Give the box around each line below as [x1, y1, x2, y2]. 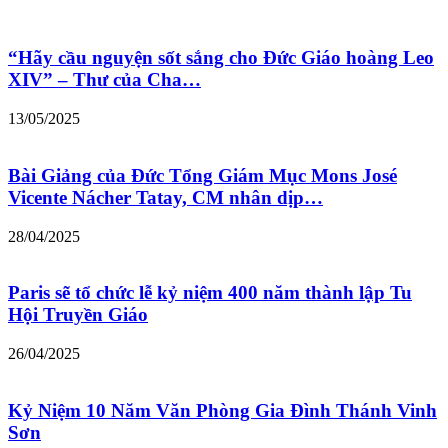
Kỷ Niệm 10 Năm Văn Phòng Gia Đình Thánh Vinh [8, 399, 437, 421]
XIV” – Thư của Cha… [8, 69, 201, 91]
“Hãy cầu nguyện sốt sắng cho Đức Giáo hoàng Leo [8, 47, 434, 69]
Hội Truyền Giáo [8, 304, 148, 326]
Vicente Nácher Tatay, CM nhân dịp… [8, 186, 323, 208]
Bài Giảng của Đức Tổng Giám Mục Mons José [8, 164, 397, 186]
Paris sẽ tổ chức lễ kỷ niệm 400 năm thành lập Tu [8, 282, 412, 304]
